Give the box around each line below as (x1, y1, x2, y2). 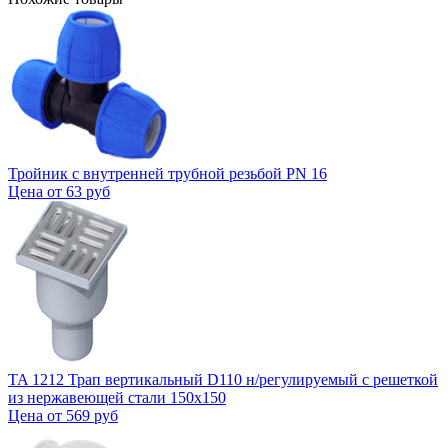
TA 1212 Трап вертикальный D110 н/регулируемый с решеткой (8, 370, 438, 388)
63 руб (66, 182, 110, 200)
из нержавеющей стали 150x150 (8, 388, 226, 406)
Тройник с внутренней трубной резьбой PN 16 (8, 164, 327, 182)
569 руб (66, 406, 118, 424)
